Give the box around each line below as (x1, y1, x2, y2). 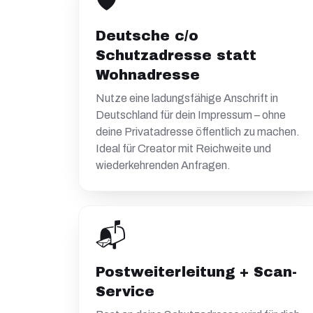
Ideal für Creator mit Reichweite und (96, 143, 271, 154)
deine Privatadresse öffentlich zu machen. (96, 126, 300, 138)
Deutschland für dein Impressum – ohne (96, 109, 286, 121)
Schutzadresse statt (96, 48, 256, 63)
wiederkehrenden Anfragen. (96, 159, 231, 171)
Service (96, 284, 154, 299)
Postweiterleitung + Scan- (96, 264, 297, 279)
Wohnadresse (96, 67, 200, 82)
